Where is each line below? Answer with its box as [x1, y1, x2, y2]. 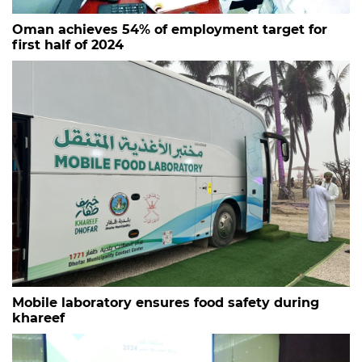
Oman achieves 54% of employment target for [12, 22, 327, 38]
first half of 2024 [12, 37, 124, 53]
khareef [12, 310, 65, 326]
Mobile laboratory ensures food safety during [12, 295, 319, 311]
